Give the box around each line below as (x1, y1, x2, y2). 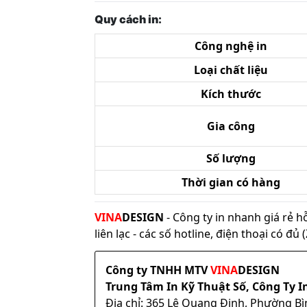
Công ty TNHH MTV (106, 262, 210, 278)
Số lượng (206, 151, 256, 167)
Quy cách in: (95, 12, 162, 27)
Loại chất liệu (193, 62, 268, 78)
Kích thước (200, 86, 261, 102)
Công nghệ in (194, 38, 267, 54)
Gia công (206, 119, 255, 134)
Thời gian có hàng (181, 175, 280, 191)
